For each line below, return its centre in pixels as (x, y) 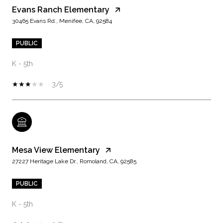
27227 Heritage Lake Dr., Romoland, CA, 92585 (74, 162)
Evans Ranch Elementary (61, 10)
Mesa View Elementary (56, 150)
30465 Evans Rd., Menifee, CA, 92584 (62, 21)
